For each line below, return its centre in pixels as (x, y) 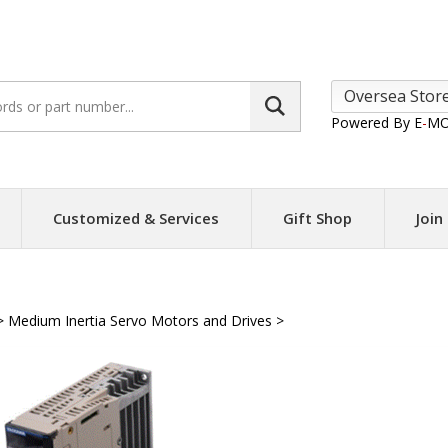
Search (128, 90)
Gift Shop (317, 218)
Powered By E (376, 122)
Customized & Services (135, 218)
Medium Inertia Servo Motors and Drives (140, 320)
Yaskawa (316, 320)
